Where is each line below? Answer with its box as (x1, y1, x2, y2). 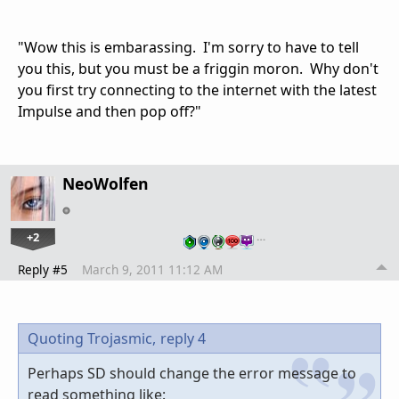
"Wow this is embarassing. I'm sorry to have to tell (18, 37, 359, 58)
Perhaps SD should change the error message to (28, 363, 356, 384)
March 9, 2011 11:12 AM (82, 261, 223, 279)
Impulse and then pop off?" (18, 102, 201, 122)
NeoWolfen (62, 173, 149, 195)
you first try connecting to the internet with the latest (18, 80, 377, 101)
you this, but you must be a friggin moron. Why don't (18, 59, 379, 79)
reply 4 (160, 329, 206, 349)
